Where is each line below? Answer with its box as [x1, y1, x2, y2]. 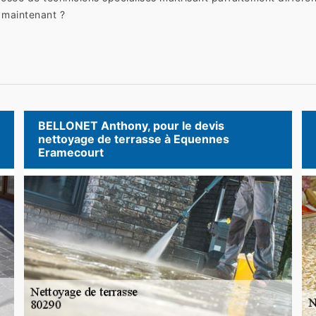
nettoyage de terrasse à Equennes [37, 132, 229, 147]
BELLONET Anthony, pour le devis [37, 119, 224, 133]
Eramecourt [37, 145, 104, 160]
